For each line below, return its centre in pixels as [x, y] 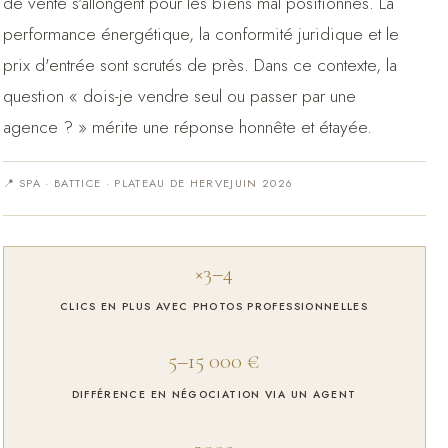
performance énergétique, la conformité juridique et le [200, 34]
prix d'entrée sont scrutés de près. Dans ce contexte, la [199, 65]
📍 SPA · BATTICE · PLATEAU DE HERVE [116, 182]
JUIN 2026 [262, 182]
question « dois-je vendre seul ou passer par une [179, 96]
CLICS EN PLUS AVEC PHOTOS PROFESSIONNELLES [214, 306]
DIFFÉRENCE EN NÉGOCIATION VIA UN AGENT [214, 394]
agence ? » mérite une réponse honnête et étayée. [187, 127]
